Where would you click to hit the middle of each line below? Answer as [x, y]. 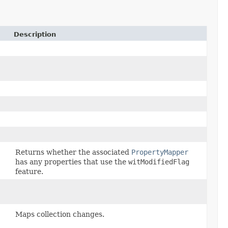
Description [35, 34]
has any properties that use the [72, 162]
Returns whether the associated [73, 152]
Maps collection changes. [60, 214]
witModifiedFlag [159, 162]
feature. [29, 171]
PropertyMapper [160, 152]
